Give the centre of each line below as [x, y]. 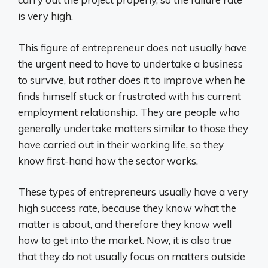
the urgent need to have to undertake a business [130, 63]
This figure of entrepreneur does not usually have [133, 47]
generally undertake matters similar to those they [133, 128]
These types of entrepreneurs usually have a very [133, 192]
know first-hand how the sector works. [108, 160]
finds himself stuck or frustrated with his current [130, 96]
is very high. [45, 16]
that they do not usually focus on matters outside [132, 257]
